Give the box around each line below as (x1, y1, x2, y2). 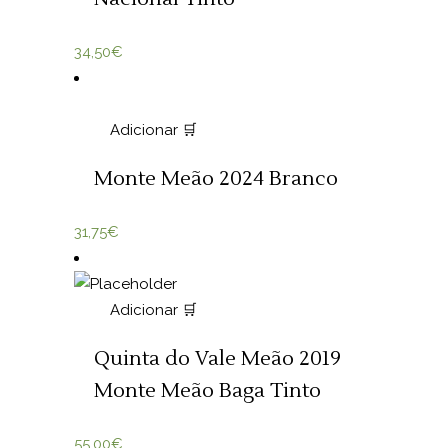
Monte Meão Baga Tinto (94, 378, 321, 404)
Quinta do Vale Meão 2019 (94, 346, 341, 372)
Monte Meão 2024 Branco (94, 166, 338, 192)
